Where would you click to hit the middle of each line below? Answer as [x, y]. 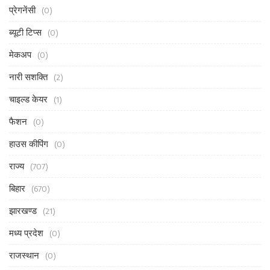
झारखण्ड [23, 211]
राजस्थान [24, 255]
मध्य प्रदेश [26, 233]
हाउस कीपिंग [29, 144]
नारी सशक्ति [28, 77]
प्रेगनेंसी [22, 10]
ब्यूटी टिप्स [25, 32]
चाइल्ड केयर [28, 99]
